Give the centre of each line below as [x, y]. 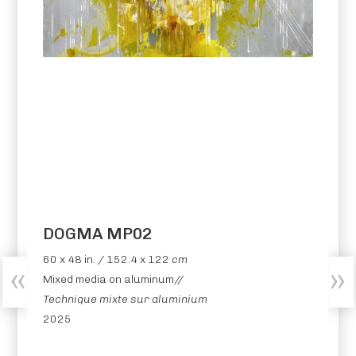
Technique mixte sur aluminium [126, 300]
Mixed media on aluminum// [114, 280]
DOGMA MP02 [98, 234]
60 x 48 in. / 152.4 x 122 [106, 260]
